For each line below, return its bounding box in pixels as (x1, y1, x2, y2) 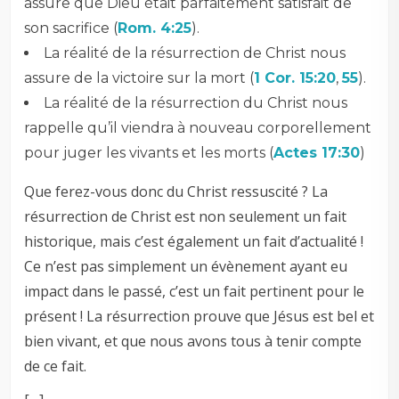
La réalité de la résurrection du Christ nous (44, 94, 348, 112)
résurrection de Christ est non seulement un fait (24, 207, 347, 227)
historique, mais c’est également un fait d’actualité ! (24, 232, 364, 252)
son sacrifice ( (24, 20, 118, 37)
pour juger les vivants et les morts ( (24, 144, 274, 162)
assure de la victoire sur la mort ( (24, 69, 255, 87)
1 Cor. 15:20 (254, 69, 337, 87)
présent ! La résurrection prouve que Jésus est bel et (24, 306, 375, 327)
